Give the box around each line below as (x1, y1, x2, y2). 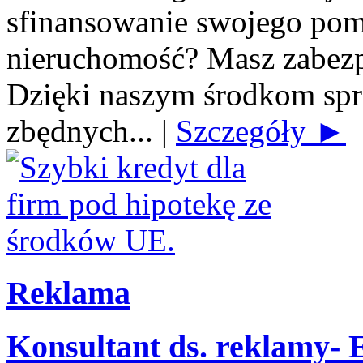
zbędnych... (6, 113, 161, 149)
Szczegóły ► (176, 113, 346, 149)
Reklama (6, 274, 130, 311)
